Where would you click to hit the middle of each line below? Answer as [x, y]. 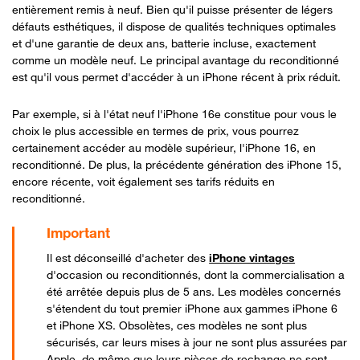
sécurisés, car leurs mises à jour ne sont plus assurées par [197, 342]
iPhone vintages [252, 257]
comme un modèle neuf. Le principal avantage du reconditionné [176, 59]
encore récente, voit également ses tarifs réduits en [143, 181]
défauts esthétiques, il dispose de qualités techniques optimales [174, 26]
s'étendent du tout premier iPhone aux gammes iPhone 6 [192, 308]
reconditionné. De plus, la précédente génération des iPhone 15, [177, 164]
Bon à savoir [117, 246]
